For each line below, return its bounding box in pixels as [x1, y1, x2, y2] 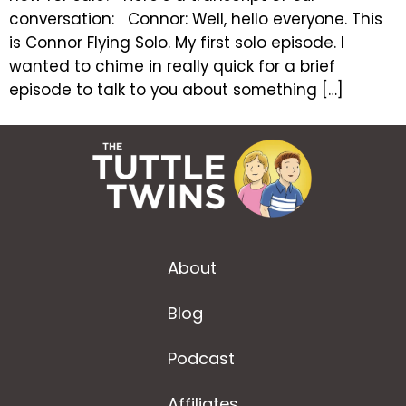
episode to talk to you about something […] [9, 78, 343, 101]
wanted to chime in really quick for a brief [9, 54, 335, 77]
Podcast [168, 347, 235, 371]
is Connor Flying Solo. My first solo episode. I [9, 31, 344, 53]
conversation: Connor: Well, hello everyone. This [9, 7, 382, 30]
